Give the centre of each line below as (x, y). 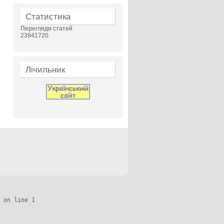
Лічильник (45, 70)
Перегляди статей (46, 28)
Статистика (48, 17)
